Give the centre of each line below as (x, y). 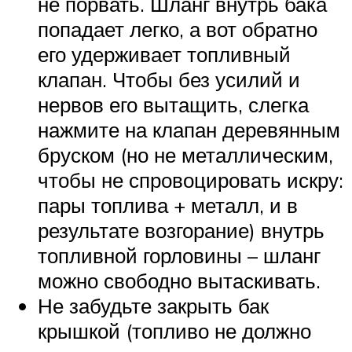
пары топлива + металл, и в (168, 205)
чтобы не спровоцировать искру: (191, 180)
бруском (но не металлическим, (185, 154)
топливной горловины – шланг (179, 255)
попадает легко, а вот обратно (178, 29)
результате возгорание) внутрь (181, 230)
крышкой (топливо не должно (174, 330)
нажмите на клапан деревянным (189, 129)
